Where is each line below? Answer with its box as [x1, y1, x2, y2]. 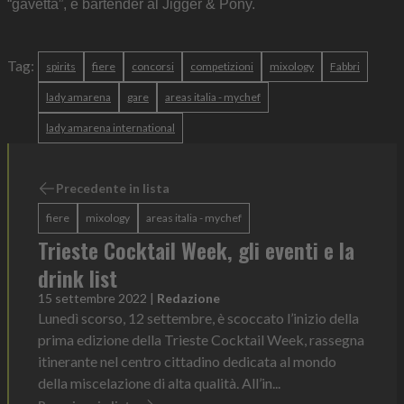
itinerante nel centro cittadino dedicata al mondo [38, 353, 336, 371]
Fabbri [330, 60, 360, 74]
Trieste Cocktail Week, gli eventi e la [38, 234, 354, 267]
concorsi [132, 60, 174, 74]
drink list [38, 262, 117, 295]
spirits [46, 60, 76, 74]
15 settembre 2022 [38, 290, 147, 307]
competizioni [190, 60, 253, 74]
